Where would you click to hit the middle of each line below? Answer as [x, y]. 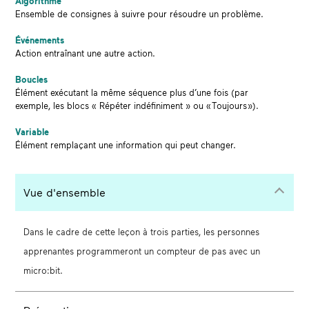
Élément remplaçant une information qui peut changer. [126, 144]
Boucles [32, 79]
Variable [32, 131]
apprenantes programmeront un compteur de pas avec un [142, 251]
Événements [40, 40]
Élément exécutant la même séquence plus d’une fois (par [132, 92]
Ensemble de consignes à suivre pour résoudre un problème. [140, 13]
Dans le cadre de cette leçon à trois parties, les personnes [142, 231]
